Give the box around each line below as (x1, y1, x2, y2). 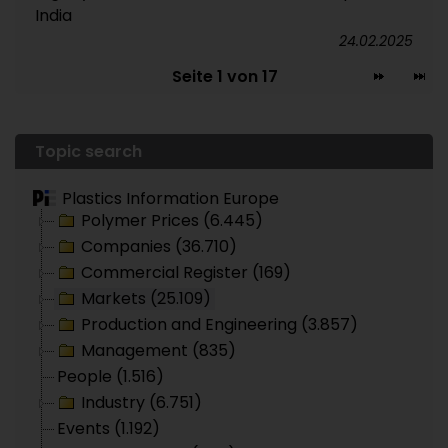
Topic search (35, 140, 142, 163)
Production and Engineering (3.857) (81, 313, 358, 336)
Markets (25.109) (81, 287, 211, 310)
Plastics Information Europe (62, 187, 279, 210)
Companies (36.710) (81, 235, 237, 258)
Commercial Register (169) (81, 261, 291, 284)
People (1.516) (57, 365, 164, 388)
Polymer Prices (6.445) (81, 209, 263, 232)
